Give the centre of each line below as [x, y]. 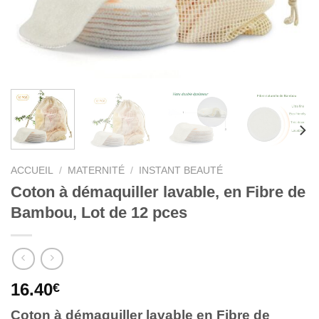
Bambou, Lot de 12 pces [99, 212]
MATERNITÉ [96, 171]
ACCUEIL [32, 171]
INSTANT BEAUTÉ [181, 171]
